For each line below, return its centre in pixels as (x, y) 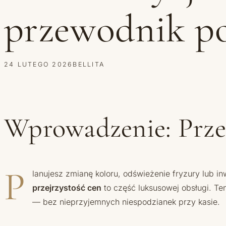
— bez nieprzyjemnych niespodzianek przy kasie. (126, 202)
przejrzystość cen (67, 188)
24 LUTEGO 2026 (39, 65)
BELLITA (89, 65)
